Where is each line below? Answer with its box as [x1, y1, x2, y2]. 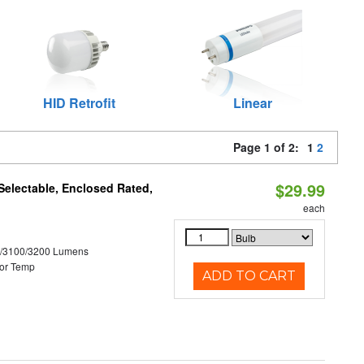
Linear [233, 93, 272, 112]
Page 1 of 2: [233, 139, 305, 155]
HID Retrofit [42, 93, 115, 112]
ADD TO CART [202, 268, 297, 284]
